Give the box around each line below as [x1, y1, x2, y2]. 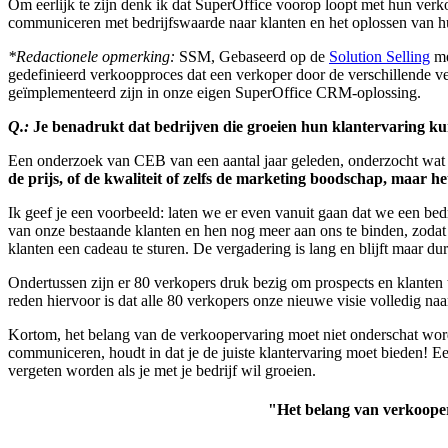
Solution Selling [329, 48, 430, 66]
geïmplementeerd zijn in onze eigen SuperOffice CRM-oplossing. [8, 84, 421, 102]
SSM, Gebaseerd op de [179, 48, 329, 66]
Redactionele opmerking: [16, 48, 179, 66]
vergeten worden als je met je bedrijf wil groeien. [8, 362, 316, 380]
